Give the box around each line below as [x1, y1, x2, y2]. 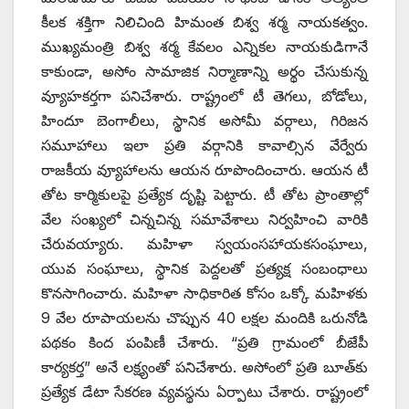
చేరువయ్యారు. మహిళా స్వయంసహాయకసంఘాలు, [41, 234, 368, 253]
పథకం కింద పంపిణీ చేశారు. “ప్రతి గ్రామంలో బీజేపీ [41, 332, 368, 351]
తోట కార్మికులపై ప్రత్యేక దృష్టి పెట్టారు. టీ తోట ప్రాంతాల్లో [41, 184, 368, 204]
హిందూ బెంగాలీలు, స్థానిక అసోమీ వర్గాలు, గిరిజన [41, 110, 368, 130]
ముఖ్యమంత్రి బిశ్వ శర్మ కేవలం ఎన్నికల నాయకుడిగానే [41, 37, 368, 56]
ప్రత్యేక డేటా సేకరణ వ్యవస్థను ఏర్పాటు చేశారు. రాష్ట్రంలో [41, 382, 368, 401]
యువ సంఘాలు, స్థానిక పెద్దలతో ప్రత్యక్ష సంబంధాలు [41, 258, 368, 278]
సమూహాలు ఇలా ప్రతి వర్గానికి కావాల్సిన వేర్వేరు [41, 135, 368, 154]
